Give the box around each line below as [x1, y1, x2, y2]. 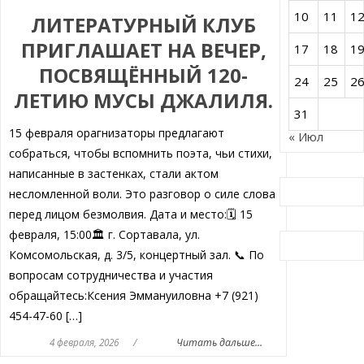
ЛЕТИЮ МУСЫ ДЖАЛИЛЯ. [14, 87, 274, 115]
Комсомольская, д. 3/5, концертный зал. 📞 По [8, 247, 264, 263]
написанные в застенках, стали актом [8, 166, 219, 182]
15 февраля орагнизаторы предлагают [8, 125, 224, 141]
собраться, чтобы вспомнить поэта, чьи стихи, [8, 145, 272, 162]
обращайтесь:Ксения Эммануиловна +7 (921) [8, 288, 258, 304]
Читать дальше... [175, 336, 262, 350]
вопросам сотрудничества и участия [8, 267, 213, 284]
